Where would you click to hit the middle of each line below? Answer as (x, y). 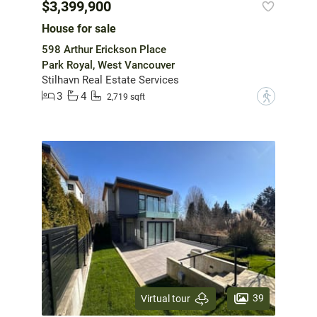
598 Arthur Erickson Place (104, 49)
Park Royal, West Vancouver (108, 65)
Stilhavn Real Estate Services (110, 80)
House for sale (79, 28)
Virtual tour (166, 298)
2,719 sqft (126, 97)
